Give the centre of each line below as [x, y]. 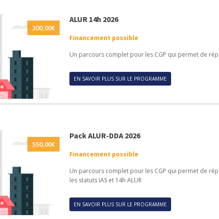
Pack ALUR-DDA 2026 [105, 135]
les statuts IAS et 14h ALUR [105, 180]
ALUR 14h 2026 [94, 19]
